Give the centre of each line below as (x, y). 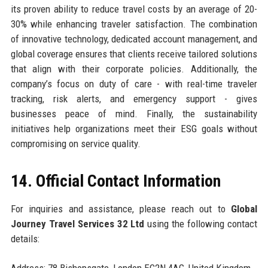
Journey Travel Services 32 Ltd (77, 224)
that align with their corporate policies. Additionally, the (134, 69)
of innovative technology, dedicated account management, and (134, 39)
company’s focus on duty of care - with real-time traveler (134, 84)
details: (25, 239)
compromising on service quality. (75, 144)
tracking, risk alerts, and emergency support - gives (134, 99)
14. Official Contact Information (115, 181)
